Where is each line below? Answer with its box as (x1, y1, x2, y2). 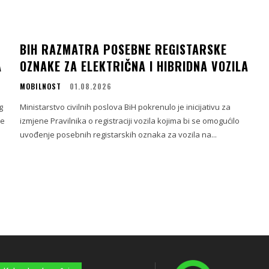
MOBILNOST (20, 81, 62, 92)
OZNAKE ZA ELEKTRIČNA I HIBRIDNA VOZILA (20, 57, 249, 76)
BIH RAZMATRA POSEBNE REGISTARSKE (20, 40, 228, 59)
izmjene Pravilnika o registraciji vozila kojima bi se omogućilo (20, 115, 240, 127)
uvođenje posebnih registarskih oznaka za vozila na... (20, 129, 217, 141)
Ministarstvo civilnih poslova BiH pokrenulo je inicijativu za (20, 101, 231, 113)
